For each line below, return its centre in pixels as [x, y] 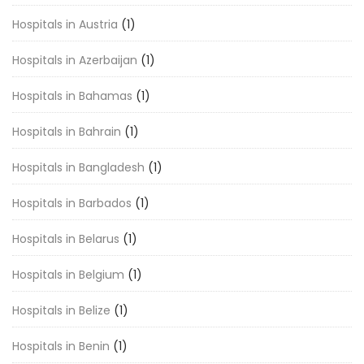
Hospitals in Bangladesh [78, 167]
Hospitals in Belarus [66, 239]
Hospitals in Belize [61, 310]
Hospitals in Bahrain [67, 132]
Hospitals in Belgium [68, 275]
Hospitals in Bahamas [72, 96]
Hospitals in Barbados [72, 203]
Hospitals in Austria [65, 24]
